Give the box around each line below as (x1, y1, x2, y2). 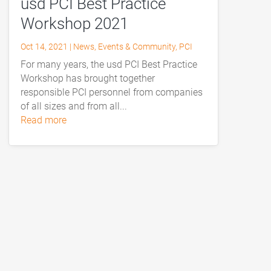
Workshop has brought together (20, 73, 155, 85)
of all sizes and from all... (20, 100, 127, 113)
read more (26, 114, 67, 126)
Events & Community (97, 42, 175, 52)
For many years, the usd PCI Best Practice (20, 59, 197, 71)
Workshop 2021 (20, 15, 128, 33)
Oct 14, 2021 (20, 42, 68, 52)
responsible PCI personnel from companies (20, 87, 203, 99)
